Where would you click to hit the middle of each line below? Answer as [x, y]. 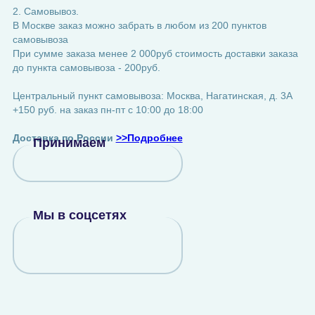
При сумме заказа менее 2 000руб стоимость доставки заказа [155, 53]
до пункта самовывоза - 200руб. [86, 67]
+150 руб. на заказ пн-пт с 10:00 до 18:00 [108, 110]
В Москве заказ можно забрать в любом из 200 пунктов [139, 25]
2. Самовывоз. [45, 11]
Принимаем [69, 143]
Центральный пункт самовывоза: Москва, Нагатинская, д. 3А [152, 96]
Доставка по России [64, 138]
